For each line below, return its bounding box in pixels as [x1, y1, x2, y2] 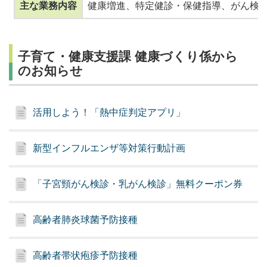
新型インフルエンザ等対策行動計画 [33, 143, 186, 154]
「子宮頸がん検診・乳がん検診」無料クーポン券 [33, 179, 243, 190]
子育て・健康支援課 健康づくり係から [17, 49, 238, 63]
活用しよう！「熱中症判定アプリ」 [33, 107, 186, 118]
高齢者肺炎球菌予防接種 [33, 215, 138, 225]
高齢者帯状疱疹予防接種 [33, 250, 138, 261]
